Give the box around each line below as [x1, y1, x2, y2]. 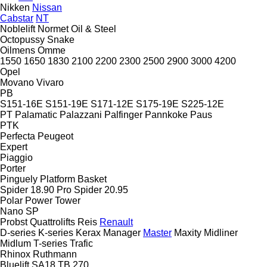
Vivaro [36, 77, 64, 88]
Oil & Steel [71, 23, 116, 34]
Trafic [70, 238, 93, 249]
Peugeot [38, 131, 73, 141]
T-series [33, 238, 67, 249]
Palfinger [104, 109, 142, 120]
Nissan [32, 2, 62, 13]
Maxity [174, 227, 201, 238]
